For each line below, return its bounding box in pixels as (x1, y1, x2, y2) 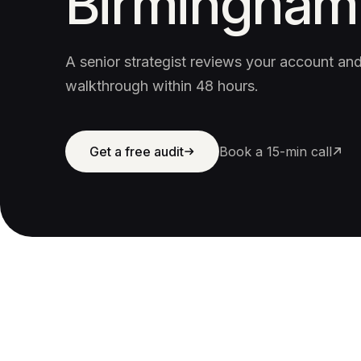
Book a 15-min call (218, 143, 332, 160)
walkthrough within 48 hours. (64, 77, 259, 94)
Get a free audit (89, 143, 184, 160)
